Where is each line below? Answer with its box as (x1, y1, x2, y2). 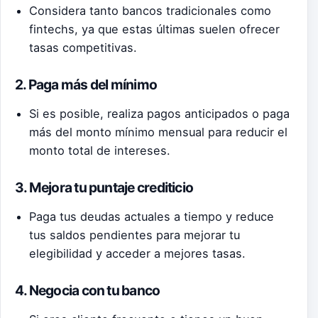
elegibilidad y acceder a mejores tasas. (29, 246, 246, 261)
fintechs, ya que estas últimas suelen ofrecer (29, 21, 280, 36)
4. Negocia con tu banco (15, 281, 160, 299)
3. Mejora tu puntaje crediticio (15, 178, 194, 196)
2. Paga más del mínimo (15, 75, 158, 93)
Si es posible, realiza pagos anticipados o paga (29, 106, 290, 121)
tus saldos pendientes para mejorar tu (29, 228, 241, 243)
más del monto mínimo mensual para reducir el (29, 124, 288, 139)
